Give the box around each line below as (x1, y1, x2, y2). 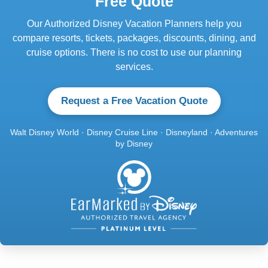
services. (115, 61, 153, 72)
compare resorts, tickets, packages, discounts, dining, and (12, 32, 256, 43)
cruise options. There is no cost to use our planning (26, 47, 242, 57)
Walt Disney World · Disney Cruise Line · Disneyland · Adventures (10, 127, 258, 137)
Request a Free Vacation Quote (60, 95, 208, 106)
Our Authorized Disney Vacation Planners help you (26, 18, 242, 29)
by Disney (115, 138, 153, 148)
